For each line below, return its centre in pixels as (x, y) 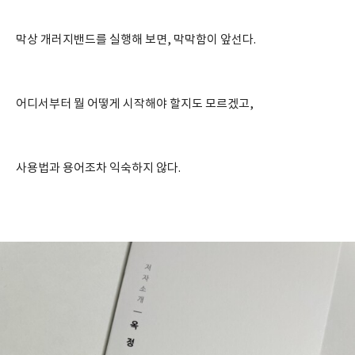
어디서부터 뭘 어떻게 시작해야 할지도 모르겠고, (135, 105)
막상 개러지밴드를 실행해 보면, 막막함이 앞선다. (136, 40)
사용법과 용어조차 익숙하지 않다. (98, 169)
